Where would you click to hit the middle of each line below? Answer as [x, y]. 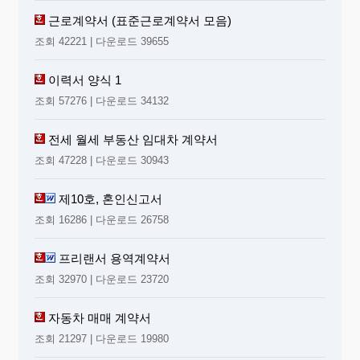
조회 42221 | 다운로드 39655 [102, 41]
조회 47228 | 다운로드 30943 [102, 160]
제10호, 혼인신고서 [110, 198]
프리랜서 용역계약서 [115, 258]
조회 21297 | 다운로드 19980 [102, 338]
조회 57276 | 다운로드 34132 [102, 100]
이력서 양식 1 [85, 80]
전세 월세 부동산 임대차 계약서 [133, 139]
